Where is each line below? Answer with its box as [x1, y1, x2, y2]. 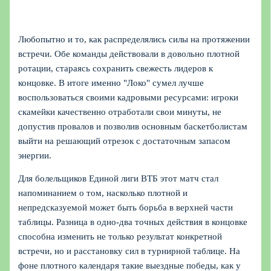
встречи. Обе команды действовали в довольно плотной [18, 48, 240, 59]
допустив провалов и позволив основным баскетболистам [18, 121, 248, 131]
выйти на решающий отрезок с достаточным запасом [18, 135, 231, 146]
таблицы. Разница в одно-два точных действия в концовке [18, 217, 248, 227]
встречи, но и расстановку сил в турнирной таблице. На [18, 246, 241, 256]
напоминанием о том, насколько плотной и [18, 188, 188, 198]
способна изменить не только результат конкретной [18, 232, 223, 242]
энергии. [18, 150, 52, 160]
